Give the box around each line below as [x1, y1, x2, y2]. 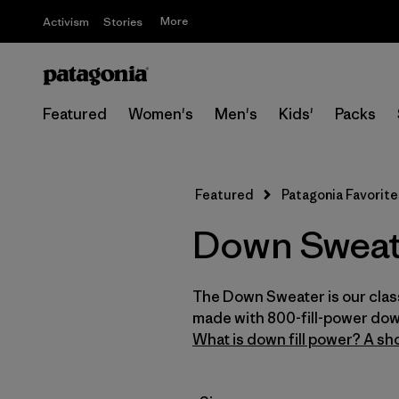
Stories [103, 14, 142, 29]
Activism [43, 14, 89, 29]
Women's [128, 104, 193, 124]
